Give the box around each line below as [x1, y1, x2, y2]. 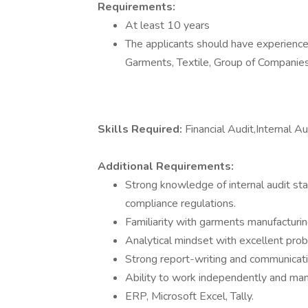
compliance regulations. [125, 196, 236, 211]
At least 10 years [125, 18, 210, 33]
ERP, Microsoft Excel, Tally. [125, 289, 254, 304]
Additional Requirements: [98, 159, 234, 174]
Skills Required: [98, 122, 185, 137]
